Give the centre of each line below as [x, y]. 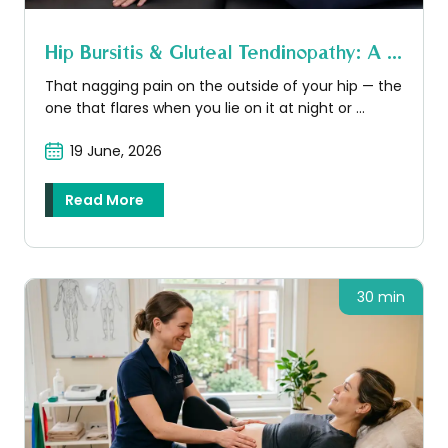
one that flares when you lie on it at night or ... [204, 107]
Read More [104, 199]
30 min [380, 296]
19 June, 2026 [115, 150]
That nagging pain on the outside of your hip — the [223, 85]
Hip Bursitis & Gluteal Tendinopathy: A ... [223, 51]
